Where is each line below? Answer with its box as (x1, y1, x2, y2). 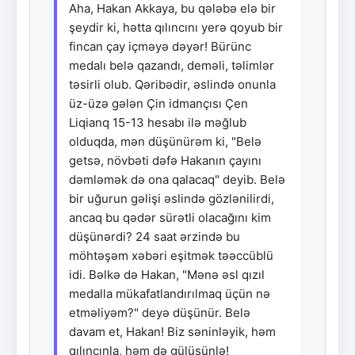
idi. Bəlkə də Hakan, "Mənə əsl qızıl (69, 266, 265, 282)
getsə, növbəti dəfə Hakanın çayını (69, 152, 261, 168)
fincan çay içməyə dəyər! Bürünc (69, 38, 251, 54)
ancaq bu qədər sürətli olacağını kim (69, 209, 271, 225)
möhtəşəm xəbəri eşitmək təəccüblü (69, 247, 273, 263)
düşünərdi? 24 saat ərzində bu (69, 228, 240, 244)
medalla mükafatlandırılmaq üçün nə (69, 285, 270, 301)
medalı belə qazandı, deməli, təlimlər (69, 57, 274, 73)
